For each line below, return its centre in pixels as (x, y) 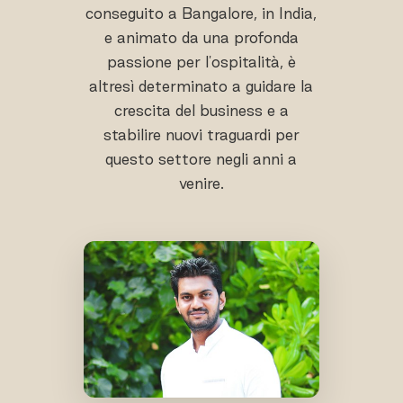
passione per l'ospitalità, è (201, 61)
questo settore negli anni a (201, 158)
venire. (201, 183)
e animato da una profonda (201, 37)
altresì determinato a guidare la (201, 85)
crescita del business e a (201, 110)
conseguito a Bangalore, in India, (201, 13)
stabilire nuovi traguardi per (201, 134)
